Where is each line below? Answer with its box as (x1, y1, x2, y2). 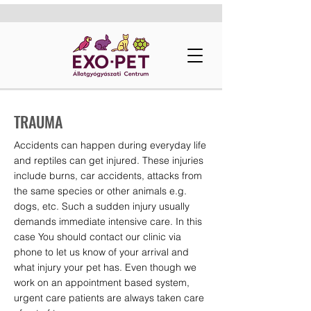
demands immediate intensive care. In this (14, 215, 202, 228)
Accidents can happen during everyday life (14, 139, 206, 151)
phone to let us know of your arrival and (14, 246, 189, 258)
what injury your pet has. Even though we (14, 261, 196, 274)
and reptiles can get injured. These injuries (14, 154, 203, 167)
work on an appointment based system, (14, 276, 190, 289)
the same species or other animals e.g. (14, 185, 187, 197)
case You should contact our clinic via (14, 230, 181, 243)
